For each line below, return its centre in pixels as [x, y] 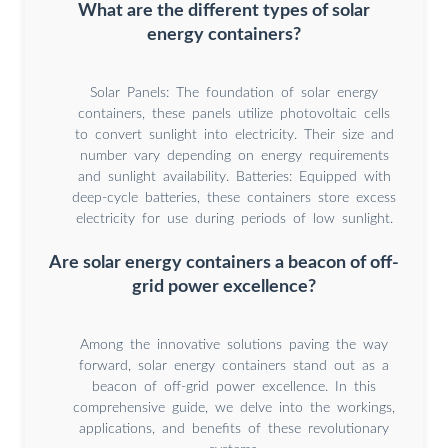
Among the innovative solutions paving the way [234, 345]
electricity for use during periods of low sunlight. [234, 219]
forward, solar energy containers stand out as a [234, 366]
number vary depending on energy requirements [234, 156]
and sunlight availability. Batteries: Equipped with [234, 177]
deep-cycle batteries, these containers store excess [234, 198]
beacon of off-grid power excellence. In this [234, 387]
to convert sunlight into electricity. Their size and [234, 135]
